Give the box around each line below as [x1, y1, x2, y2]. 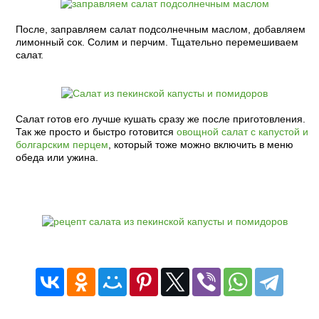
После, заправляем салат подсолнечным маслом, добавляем [15, 23, 305, 35]
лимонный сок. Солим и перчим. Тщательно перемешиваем [15, 36, 298, 48]
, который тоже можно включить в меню [108, 139, 293, 150]
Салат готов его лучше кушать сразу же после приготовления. [15, 113, 305, 125]
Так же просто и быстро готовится [15, 126, 177, 137]
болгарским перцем [15, 139, 108, 150]
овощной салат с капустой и [176, 126, 308, 137]
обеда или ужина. [15, 152, 98, 163]
